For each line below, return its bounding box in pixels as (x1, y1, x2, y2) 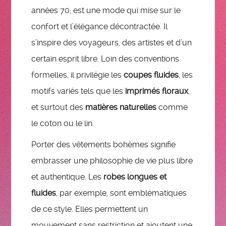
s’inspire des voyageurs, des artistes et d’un (31, 37, 192, 47)
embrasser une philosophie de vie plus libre (31, 155, 193, 165)
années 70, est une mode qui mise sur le (31, 5, 181, 15)
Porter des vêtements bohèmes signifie (31, 139, 176, 149)
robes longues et (103, 172, 167, 182)
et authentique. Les (31, 172, 104, 182)
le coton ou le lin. (31, 118, 94, 128)
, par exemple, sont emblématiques (56, 188, 187, 198)
